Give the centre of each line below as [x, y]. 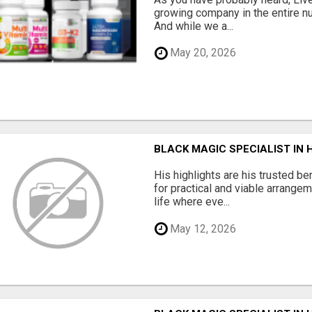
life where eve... [192, 202]
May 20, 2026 [202, 53]
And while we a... [194, 26]
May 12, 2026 [202, 228]
